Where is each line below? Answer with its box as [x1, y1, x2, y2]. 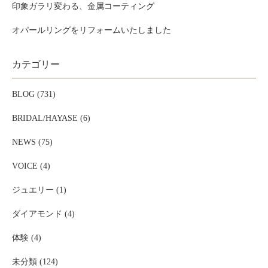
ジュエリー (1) [12, 185, 66, 194]
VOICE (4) [12, 162, 50, 170]
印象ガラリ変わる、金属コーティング [12, 2, 154, 11]
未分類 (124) [12, 257, 58, 266]
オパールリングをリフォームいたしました [12, 26, 171, 35]
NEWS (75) [12, 138, 53, 147]
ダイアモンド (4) [12, 209, 75, 218]
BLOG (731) [12, 90, 56, 99]
